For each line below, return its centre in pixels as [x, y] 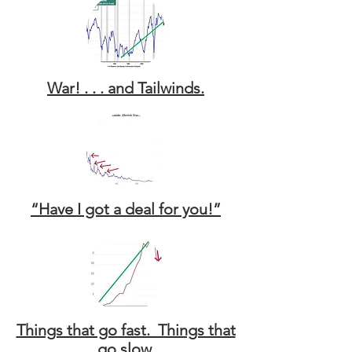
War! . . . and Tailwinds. [126, 88]
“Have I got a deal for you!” [126, 209]
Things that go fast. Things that [126, 330]
